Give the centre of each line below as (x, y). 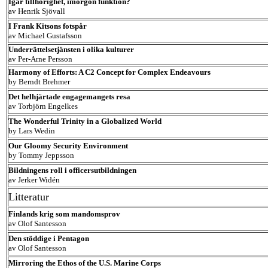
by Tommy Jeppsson (41, 155)
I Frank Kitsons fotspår (48, 26)
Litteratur (29, 197)
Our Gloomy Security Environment (68, 146)
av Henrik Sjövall (37, 11)
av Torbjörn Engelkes (43, 106)
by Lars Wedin (32, 131)
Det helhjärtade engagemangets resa (69, 97)
